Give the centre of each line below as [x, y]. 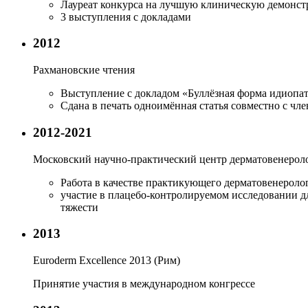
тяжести [79, 207]
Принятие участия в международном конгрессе [144, 283]
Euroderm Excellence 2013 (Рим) [107, 260]
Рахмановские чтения [84, 70]
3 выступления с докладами [126, 16]
